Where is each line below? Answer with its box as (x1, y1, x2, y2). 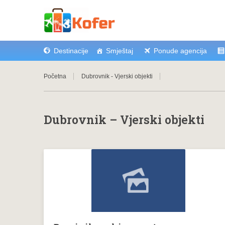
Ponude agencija (154, 47, 207, 55)
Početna (44, 73, 66, 80)
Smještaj (106, 47, 133, 55)
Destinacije (54, 47, 88, 55)
